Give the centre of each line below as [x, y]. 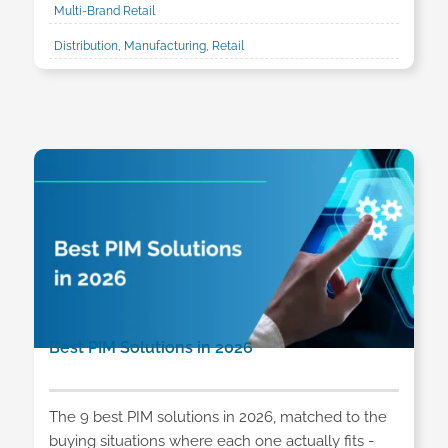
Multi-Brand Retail [104, 11]
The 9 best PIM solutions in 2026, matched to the [217, 416]
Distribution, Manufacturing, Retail [148, 46]
